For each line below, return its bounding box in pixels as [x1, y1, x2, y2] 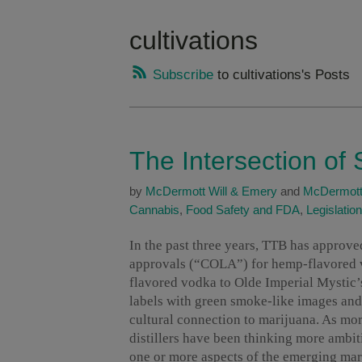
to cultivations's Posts [213, 67, 350, 83]
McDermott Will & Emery [145, 184, 277, 199]
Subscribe [149, 67, 213, 83]
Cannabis [129, 203, 179, 217]
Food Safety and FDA [186, 203, 300, 217]
